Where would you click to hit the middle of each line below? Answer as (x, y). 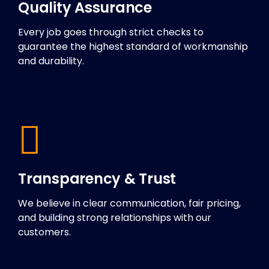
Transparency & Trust (97, 179)
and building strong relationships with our (115, 218)
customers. (44, 232)
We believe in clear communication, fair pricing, (129, 204)
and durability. (51, 61)
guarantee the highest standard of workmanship (133, 47)
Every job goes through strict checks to (111, 32)
